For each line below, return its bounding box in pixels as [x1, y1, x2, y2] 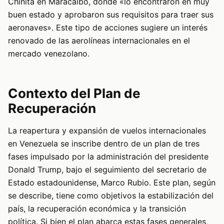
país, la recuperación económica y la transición [8, 203, 186, 214]
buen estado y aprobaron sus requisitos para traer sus [8, 9, 213, 20]
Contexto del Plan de [8, 85, 140, 101]
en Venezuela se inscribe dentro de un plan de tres [8, 138, 199, 149]
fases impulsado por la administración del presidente [8, 151, 208, 162]
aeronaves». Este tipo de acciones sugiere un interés [8, 22, 207, 33]
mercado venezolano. [8, 48, 89, 59]
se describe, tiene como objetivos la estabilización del [8, 190, 213, 201]
